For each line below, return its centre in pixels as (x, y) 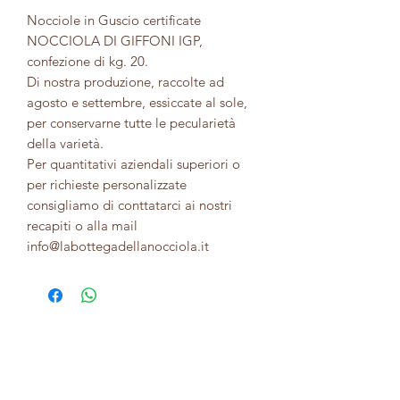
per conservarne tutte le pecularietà (131, 123)
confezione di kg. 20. (87, 62)
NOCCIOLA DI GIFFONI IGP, (115, 41)
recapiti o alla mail (82, 226)
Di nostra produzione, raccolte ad (125, 82)
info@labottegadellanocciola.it (118, 246)
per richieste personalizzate (107, 185)
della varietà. (65, 144)
